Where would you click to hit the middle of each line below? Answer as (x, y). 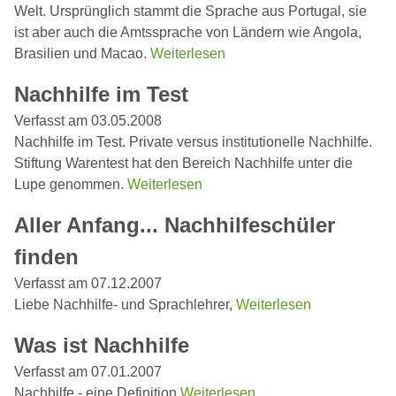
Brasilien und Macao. (82, 53)
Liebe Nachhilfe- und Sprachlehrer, (125, 304)
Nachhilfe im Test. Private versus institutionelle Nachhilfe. (193, 141)
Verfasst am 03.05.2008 (88, 120)
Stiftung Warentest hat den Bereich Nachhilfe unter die (183, 163)
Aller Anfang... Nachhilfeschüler (175, 225)
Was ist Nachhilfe (102, 345)
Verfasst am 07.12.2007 (88, 283)
